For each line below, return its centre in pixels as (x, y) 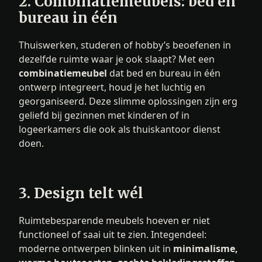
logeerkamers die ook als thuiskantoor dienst (120, 129)
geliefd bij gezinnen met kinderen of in (104, 115)
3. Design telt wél (81, 193)
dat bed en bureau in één (164, 73)
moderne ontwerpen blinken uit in (96, 248)
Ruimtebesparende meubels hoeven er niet (114, 220)
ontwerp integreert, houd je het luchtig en (112, 87)
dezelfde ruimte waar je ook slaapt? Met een (117, 59)
